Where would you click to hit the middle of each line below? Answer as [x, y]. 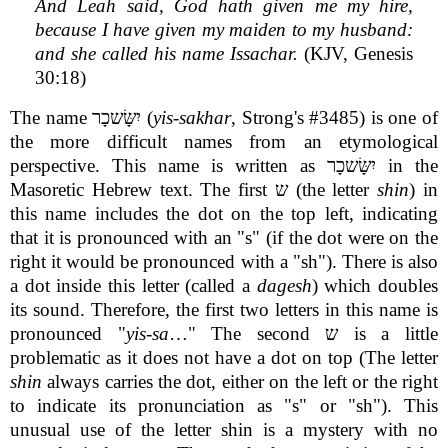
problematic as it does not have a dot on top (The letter [224, 357]
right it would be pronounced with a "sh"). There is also [224, 261]
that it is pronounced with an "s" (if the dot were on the [224, 237]
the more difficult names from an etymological [224, 141]
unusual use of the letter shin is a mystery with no [224, 429]
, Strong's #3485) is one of [334, 117]
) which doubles [375, 285]
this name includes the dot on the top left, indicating [224, 213]
